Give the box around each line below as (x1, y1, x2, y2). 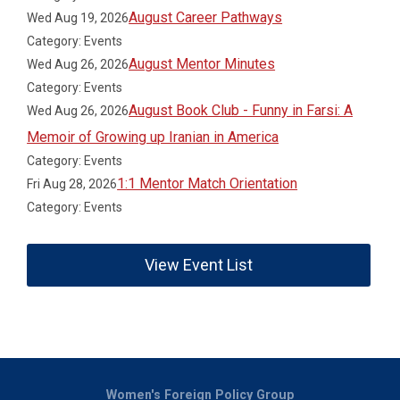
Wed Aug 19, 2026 (27, 11, 129, 25)
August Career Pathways (129, 9, 283, 26)
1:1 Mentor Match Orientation (117, 175, 298, 192)
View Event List (145, 255, 254, 274)
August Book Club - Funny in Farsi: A (129, 102, 354, 119)
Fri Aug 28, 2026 (27, 177, 118, 191)
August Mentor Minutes (129, 55, 276, 72)
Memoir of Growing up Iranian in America (27, 129, 279, 146)
